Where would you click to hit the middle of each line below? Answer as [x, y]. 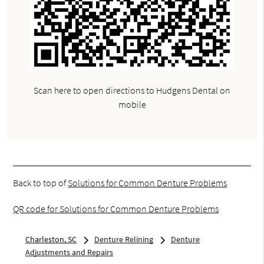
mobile [132, 104]
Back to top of [41, 182]
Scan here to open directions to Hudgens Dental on [132, 90]
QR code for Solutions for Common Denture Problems [116, 208]
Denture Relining [123, 239]
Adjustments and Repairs [69, 252]
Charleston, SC [51, 239]
